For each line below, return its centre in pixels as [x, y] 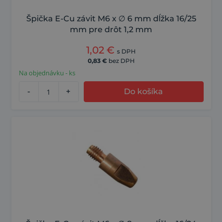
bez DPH [121, 61]
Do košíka [144, 92]
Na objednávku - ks [47, 73]
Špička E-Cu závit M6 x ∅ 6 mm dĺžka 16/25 [111, 19]
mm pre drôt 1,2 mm [111, 30]
